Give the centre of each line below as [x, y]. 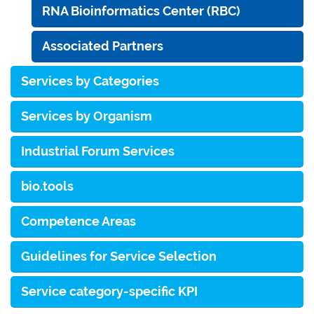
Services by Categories [90, 81]
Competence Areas [78, 221]
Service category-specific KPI [109, 291]
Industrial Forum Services [98, 151]
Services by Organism [87, 116]
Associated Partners [103, 46]
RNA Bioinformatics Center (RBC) [141, 11]
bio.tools [47, 186]
